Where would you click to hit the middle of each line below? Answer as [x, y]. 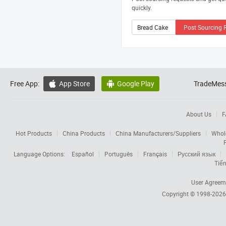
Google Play [136, 84]
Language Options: [40, 154]
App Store [74, 84]
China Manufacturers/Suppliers [158, 133]
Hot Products [34, 133]
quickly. [142, 8]
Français [155, 154]
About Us [199, 114]
